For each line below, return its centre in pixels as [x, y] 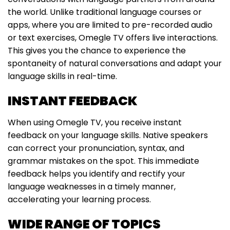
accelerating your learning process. [79, 199]
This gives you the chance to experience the [97, 51]
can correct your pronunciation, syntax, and [96, 148]
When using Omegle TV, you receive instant [95, 122]
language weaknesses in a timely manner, [92, 186]
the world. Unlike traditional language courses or [105, 12]
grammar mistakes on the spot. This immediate [103, 161]
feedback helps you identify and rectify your [97, 174]
